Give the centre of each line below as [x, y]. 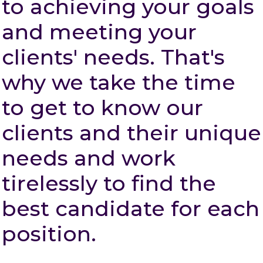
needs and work [89, 158]
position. [49, 234]
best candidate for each [131, 208]
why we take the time [119, 82]
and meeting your [99, 32]
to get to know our [102, 107]
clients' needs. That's [113, 57]
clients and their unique [131, 133]
